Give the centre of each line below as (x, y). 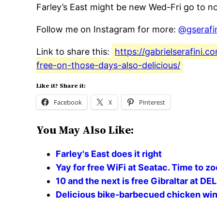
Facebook (68, 102)
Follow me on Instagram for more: (108, 30)
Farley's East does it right (109, 154)
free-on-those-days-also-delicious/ (108, 65)
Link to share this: (74, 52)
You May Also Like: (85, 130)
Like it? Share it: (61, 86)
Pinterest (152, 102)
